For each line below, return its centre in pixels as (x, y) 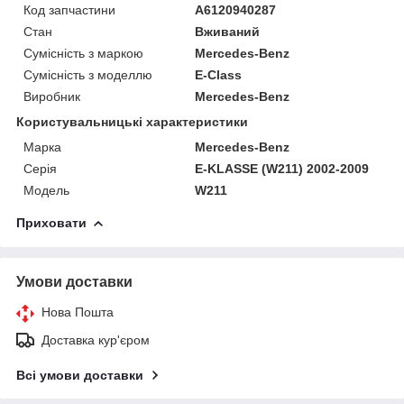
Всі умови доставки (80, 375)
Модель (46, 190)
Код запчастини (69, 9)
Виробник (52, 96)
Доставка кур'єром (96, 340)
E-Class (219, 74)
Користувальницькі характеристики (132, 121)
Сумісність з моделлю (88, 74)
